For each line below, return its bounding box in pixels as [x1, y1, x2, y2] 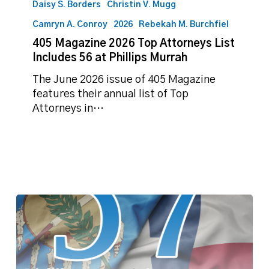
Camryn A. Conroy [32, 20, 108, 29]
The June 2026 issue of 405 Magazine [32, 74, 216, 85]
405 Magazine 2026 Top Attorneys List [32, 38, 235, 49]
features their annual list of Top [32, 88, 189, 100]
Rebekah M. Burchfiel [139, 20, 229, 29]
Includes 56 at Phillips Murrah [32, 52, 188, 64]
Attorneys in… [32, 103, 104, 114]
